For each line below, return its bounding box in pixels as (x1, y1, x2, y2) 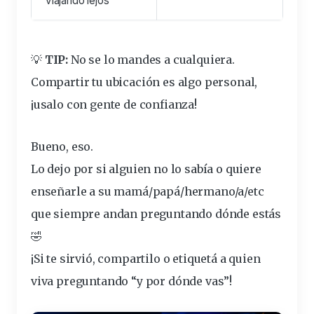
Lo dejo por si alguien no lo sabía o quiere (31, 161, 261, 176)
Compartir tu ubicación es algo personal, (31, 74, 258, 89)
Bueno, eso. (31, 139, 94, 153)
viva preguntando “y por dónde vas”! (31, 273, 233, 288)
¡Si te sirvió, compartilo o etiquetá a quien (31, 251, 261, 266)
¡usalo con (31, 97, 90, 111)
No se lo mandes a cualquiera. (68, 52, 235, 67)
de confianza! (121, 97, 197, 111)
